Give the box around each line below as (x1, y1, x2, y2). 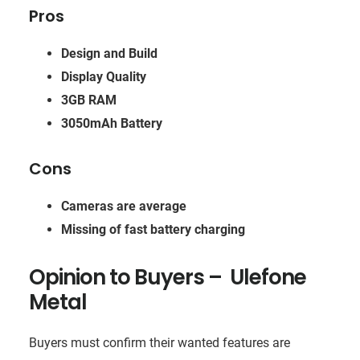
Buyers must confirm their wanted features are (28, 334, 290, 350)
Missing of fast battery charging (60, 221, 245, 237)
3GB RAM (60, 92, 117, 108)
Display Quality (60, 68, 146, 84)
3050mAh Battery (60, 115, 162, 131)
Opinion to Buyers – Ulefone (28, 262, 306, 292)
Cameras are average (60, 198, 186, 214)
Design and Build (60, 45, 157, 61)
